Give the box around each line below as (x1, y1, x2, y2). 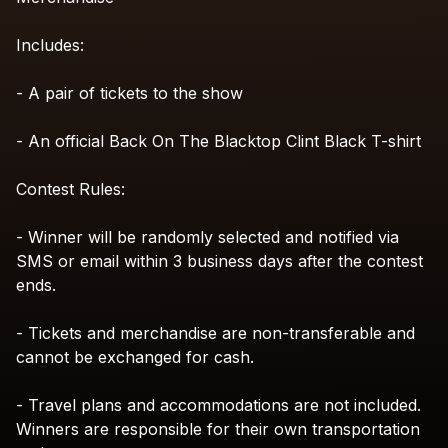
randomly (141, 227, 213, 247)
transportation (312, 419, 420, 439)
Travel (28, 395, 76, 415)
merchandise (120, 323, 217, 343)
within (124, 251, 168, 271)
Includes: (16, 35, 84, 55)
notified (318, 227, 373, 247)
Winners (16, 419, 79, 439)
